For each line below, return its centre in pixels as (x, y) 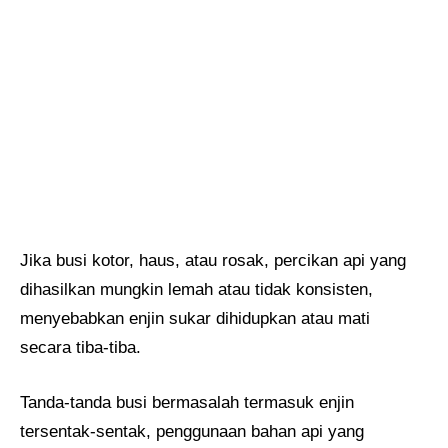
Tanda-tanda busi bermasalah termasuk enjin (187, 402)
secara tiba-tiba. (80, 348)
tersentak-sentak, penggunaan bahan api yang (192, 431)
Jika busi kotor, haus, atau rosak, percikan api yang (213, 261)
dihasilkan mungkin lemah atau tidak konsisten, (196, 290)
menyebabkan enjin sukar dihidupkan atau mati (195, 319)
